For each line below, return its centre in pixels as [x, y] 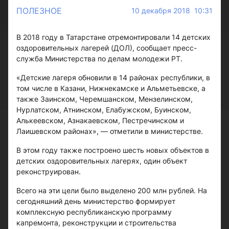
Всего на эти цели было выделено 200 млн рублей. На [112, 190]
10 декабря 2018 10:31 [172, 10]
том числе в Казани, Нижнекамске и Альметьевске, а [111, 88]
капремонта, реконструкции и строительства [96, 223]
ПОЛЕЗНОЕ [39, 11]
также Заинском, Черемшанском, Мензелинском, [105, 99]
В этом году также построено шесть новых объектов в [113, 150]
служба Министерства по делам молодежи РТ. [99, 59]
